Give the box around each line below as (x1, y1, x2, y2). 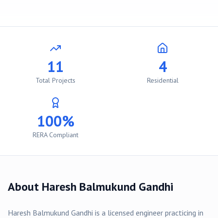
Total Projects (36, 76, 75, 85)
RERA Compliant (33, 130, 78, 139)
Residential (146, 76, 179, 85)
